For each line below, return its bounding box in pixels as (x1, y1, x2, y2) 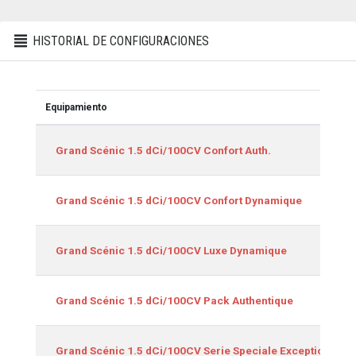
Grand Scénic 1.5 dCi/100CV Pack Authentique (56, 293, 293, 307)
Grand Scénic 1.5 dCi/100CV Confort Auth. (56, 143, 271, 157)
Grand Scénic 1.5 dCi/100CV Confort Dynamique (56, 193, 302, 207)
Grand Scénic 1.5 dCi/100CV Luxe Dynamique (56, 243, 287, 257)
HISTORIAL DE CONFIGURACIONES (29, 33, 210, 48)
